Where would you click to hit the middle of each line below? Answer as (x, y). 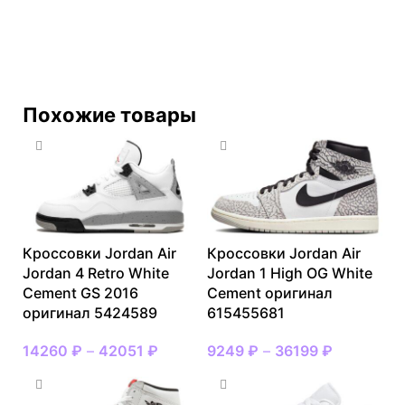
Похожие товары (109, 114)
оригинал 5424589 (90, 312)
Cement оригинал (270, 292)
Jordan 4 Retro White (96, 273)
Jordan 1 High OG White (290, 273)
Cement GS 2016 (80, 292)
